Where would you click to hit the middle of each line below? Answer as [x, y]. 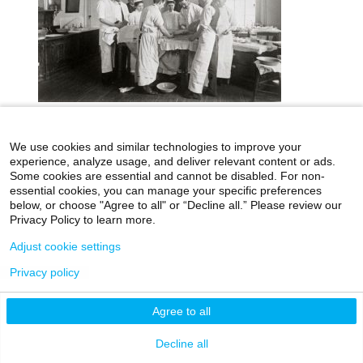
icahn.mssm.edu [94, 147]
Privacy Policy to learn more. [83, 220]
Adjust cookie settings [65, 246]
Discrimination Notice [181, 281]
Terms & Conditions [207, 261]
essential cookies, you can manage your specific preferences [166, 190]
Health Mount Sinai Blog [228, 147]
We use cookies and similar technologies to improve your [156, 147]
